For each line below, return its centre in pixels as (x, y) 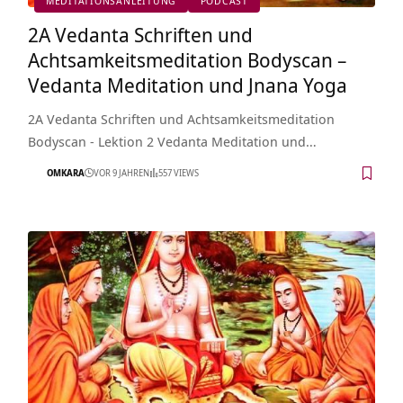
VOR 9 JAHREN (121, 173)
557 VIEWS (178, 173)
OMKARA (65, 173)
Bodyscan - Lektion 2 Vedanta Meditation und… (172, 141)
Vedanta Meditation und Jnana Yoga (187, 84)
